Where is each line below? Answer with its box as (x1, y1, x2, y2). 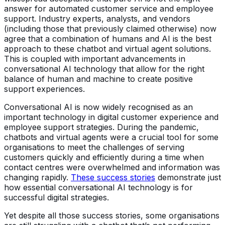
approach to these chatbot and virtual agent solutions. (4, 43, 211, 54)
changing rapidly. (4, 172, 71, 182)
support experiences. (4, 83, 85, 94)
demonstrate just (155, 172, 221, 182)
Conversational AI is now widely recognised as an (4, 101, 193, 112)
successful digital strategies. (4, 192, 109, 202)
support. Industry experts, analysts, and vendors (4, 13, 190, 24)
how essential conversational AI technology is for (4, 182, 193, 192)
